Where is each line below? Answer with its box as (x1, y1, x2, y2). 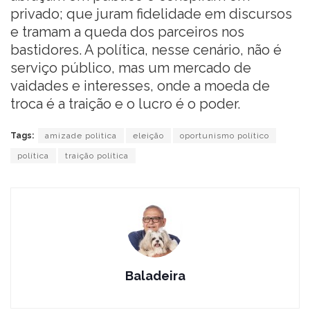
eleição (133, 130, 164, 140)
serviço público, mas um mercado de (10, 59, 251, 76)
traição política (65, 150, 129, 161)
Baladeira (125, 268, 185, 283)
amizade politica (45, 130, 117, 140)
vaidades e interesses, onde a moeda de (10, 77, 270, 94)
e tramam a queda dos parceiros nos (10, 23, 244, 40)
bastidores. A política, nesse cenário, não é (10, 41, 282, 58)
